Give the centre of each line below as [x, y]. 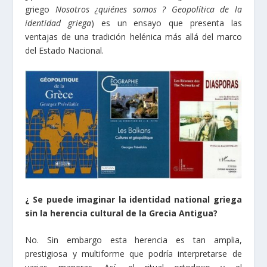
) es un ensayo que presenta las [167, 23]
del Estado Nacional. [65, 50]
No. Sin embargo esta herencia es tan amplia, [133, 240]
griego [40, 9]
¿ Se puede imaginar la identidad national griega [133, 199]
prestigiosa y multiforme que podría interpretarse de [133, 254]
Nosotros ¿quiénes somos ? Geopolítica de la [148, 9]
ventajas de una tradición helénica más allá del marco [133, 36]
